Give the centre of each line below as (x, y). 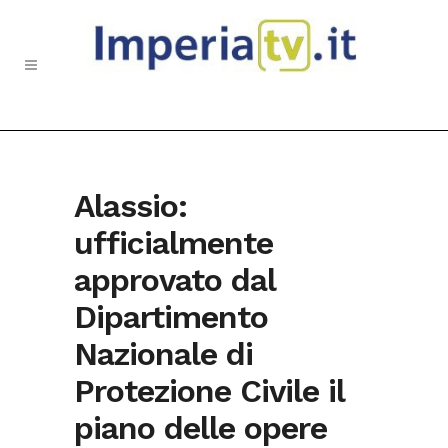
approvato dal (174, 280)
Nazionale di (163, 354)
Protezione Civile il (209, 391)
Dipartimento (171, 317)
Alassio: (130, 206)
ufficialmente (173, 243)
